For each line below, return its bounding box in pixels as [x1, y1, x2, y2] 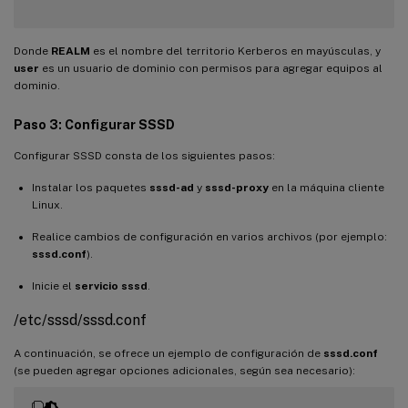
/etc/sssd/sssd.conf [14, 311, 147, 329]
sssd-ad [149, 180, 194, 194]
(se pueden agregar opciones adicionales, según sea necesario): [14, 363, 355, 377]
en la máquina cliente [269, 180, 384, 194]
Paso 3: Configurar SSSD [14, 117, 175, 132]
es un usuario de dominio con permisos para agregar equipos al [39, 61, 382, 75]
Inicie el [32, 279, 75, 292]
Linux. [32, 198, 63, 211]
